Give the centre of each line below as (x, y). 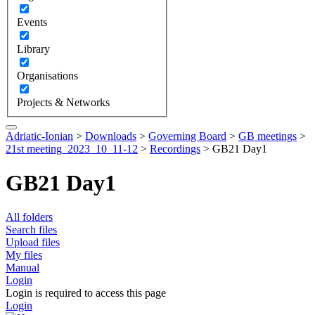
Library (33, 49)
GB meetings (268, 136)
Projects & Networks (63, 102)
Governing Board (187, 136)
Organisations (47, 75)
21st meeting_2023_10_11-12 (72, 148)
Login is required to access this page (86, 293)
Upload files (33, 243)
